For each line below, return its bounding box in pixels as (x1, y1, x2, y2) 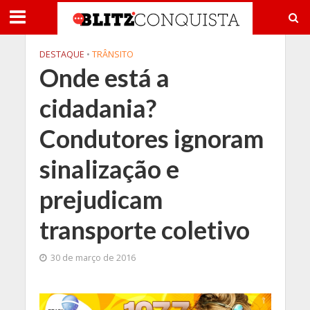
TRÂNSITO (91, 48, 134, 60)
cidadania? (39, 93, 156, 123)
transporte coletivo (39, 215, 250, 245)
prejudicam (39, 185, 163, 215)
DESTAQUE (39, 48, 84, 60)
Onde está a (39, 63, 170, 93)
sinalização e (39, 154, 179, 184)
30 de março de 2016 (50, 252, 136, 264)
